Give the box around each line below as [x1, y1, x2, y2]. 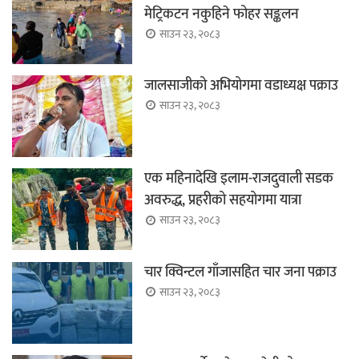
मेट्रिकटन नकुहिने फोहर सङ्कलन [144, 2, 299, 26]
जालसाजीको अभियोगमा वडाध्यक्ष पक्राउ [144, 73, 338, 98]
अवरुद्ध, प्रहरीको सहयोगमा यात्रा [144, 188, 301, 213]
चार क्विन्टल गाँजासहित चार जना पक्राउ [144, 260, 337, 284]
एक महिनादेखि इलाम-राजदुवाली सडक [144, 167, 333, 192]
